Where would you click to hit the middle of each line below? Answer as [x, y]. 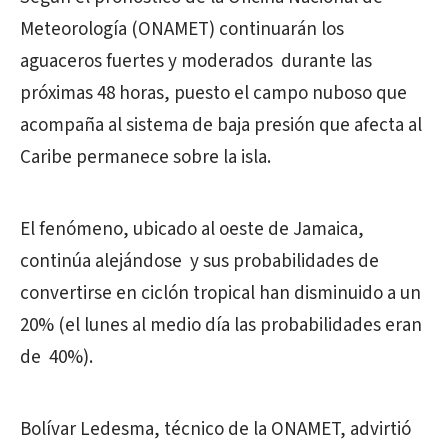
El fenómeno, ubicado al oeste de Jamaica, [192, 229]
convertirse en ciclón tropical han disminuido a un [220, 293]
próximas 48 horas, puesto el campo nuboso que [213, 93]
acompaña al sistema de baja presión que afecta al [221, 125]
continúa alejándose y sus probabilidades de [199, 261]
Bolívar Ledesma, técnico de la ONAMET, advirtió [215, 429]
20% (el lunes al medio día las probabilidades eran [221, 325]
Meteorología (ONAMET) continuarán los [182, 29]
